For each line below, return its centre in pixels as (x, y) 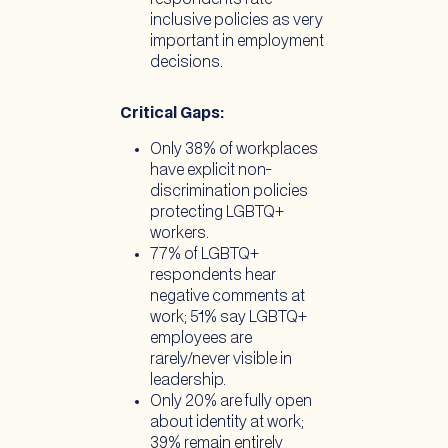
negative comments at (227, 296)
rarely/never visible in (221, 359)
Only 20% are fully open (231, 401)
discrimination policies (229, 191)
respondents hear (213, 275)
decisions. (188, 62)
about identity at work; (227, 422)
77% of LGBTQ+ (204, 254)
